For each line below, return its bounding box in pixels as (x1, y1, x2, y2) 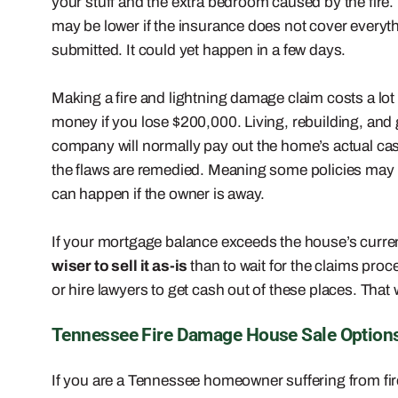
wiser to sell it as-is (52, 257, 191, 275)
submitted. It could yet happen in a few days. (52, 41, 346, 59)
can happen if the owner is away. (52, 185, 265, 203)
